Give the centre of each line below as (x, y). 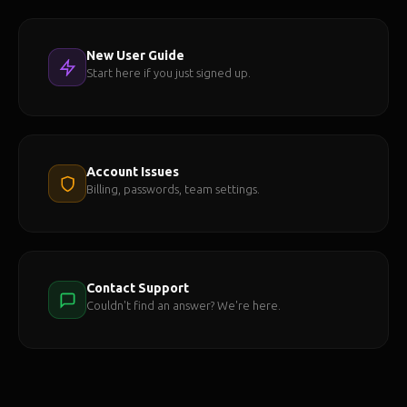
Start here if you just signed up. (169, 73)
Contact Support (138, 288)
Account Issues (133, 172)
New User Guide (135, 55)
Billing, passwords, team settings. (173, 189)
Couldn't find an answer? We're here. (184, 305)
